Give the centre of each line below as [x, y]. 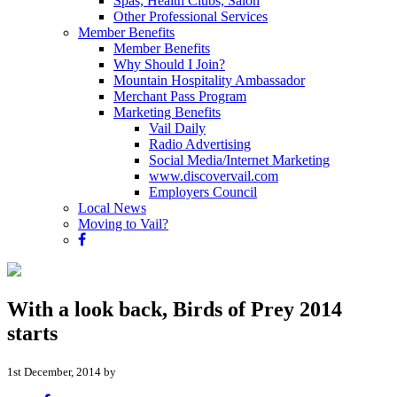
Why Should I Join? [169, 64]
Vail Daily [177, 128]
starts [32, 333]
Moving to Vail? [123, 224]
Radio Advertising [200, 144]
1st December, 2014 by [62, 371]
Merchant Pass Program [180, 96]
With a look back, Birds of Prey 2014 [175, 309]
